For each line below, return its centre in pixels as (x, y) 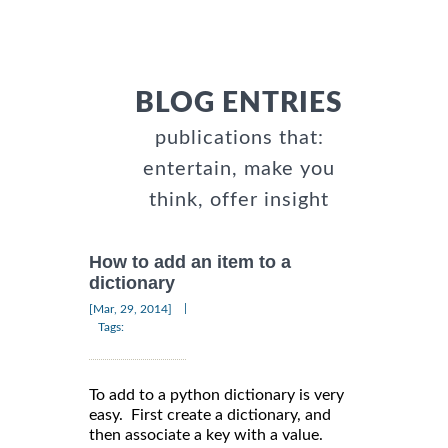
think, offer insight (239, 200)
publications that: (239, 138)
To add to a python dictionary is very (216, 394)
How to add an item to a (190, 262)
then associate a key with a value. (206, 434)
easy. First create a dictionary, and (210, 414)
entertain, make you (239, 169)
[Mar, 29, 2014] (130, 308)
